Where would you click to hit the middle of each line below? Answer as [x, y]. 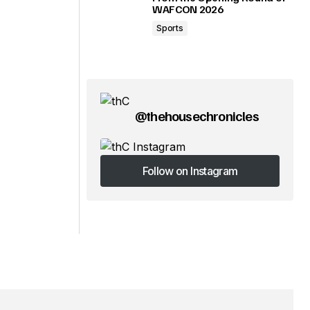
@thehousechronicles [197, 116]
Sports [170, 28]
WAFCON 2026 [188, 9]
